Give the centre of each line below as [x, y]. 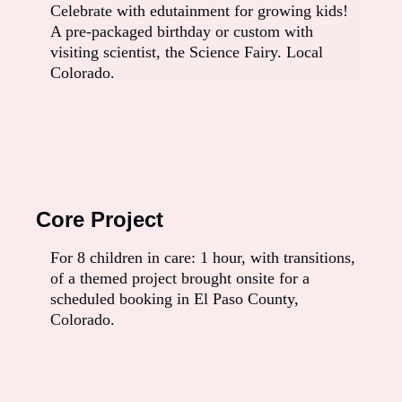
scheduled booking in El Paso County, [175, 299]
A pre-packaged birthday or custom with [182, 32]
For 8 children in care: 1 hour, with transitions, [203, 258]
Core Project [100, 220]
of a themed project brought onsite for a [180, 279]
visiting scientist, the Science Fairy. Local [187, 52]
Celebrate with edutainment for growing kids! [199, 11]
